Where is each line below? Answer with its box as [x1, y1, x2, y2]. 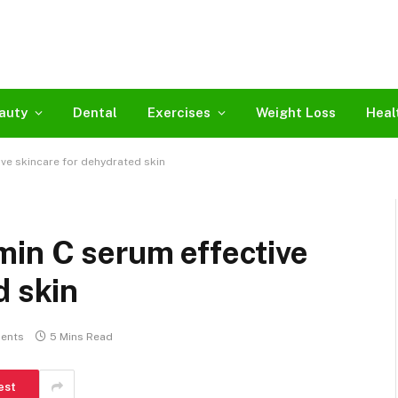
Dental [73, 105, 117, 120]
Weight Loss [256, 105, 336, 120]
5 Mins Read [50, 330, 113, 344]
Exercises [147, 105, 211, 120]
